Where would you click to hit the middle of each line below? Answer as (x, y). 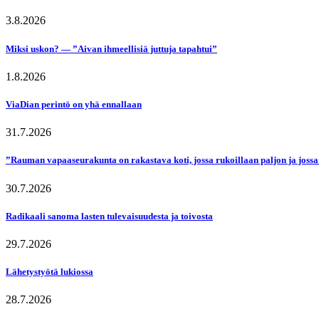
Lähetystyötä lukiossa (49, 272)
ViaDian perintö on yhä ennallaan (74, 104)
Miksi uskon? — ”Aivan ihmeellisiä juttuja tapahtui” (111, 48)
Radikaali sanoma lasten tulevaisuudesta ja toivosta (109, 216)
